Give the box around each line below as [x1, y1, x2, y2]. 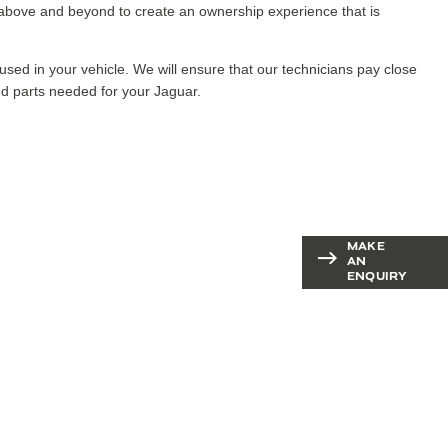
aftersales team [194, 260, 299, 277]
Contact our [205, 238, 287, 255]
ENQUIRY [347, 267, 407, 283]
